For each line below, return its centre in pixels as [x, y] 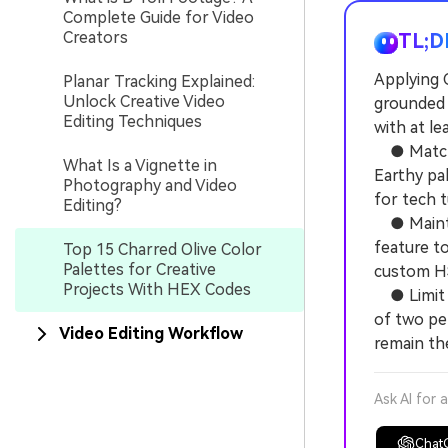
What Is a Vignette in [140, 165]
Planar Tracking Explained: [159, 81]
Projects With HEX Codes [157, 289]
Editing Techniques [132, 121]
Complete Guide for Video [158, 17]
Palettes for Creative [139, 269]
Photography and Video [150, 185]
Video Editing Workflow [151, 333]
